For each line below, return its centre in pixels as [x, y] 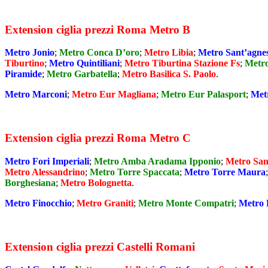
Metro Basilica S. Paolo [169, 74]
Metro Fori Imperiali [47, 161]
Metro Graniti [105, 203]
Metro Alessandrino [45, 172]
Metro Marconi [36, 95]
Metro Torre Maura [225, 172]
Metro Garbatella [82, 74]
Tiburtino [25, 63]
